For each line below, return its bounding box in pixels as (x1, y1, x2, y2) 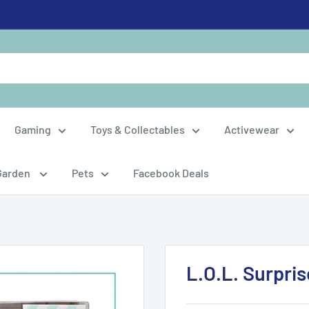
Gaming (14, 122, 51, 136)
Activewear (224, 122, 279, 136)
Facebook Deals (133, 166, 209, 179)
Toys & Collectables (90, 122, 185, 136)
